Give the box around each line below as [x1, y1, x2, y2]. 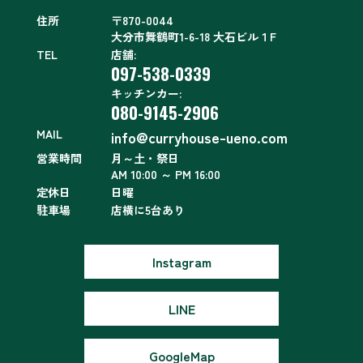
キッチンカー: [111, 85, 181, 101]
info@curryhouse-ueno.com [111, 126, 288, 147]
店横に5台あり [111, 202, 185, 218]
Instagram [152, 252, 211, 271]
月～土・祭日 [111, 150, 179, 166]
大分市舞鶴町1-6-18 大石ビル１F [111, 28, 276, 45]
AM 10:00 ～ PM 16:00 [111, 166, 220, 182]
